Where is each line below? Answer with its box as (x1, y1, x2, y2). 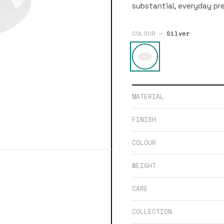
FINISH (132, 114, 156, 124)
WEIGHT (132, 160, 156, 170)
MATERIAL (132, 91, 164, 101)
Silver (166, 29, 190, 37)
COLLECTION (132, 206, 172, 216)
